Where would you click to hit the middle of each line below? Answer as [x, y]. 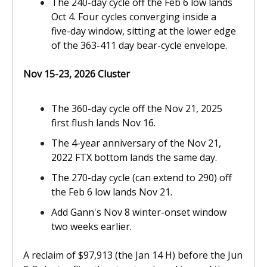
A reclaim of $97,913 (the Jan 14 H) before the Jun [133, 255]
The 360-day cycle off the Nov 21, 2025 [137, 108]
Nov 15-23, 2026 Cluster [77, 74]
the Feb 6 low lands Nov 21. [112, 192]
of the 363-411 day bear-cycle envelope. [139, 45]
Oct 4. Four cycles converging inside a [134, 16]
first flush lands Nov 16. [103, 122]
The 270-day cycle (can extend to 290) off [142, 177]
